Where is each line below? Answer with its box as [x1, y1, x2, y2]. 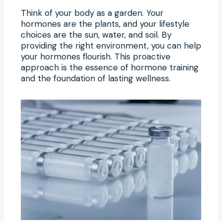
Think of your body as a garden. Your [21, 7, 164, 18]
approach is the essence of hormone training [21, 61, 199, 73]
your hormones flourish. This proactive [21, 51, 170, 62]
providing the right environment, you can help [21, 40, 201, 51]
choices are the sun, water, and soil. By [21, 29, 171, 40]
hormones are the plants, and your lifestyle [21, 18, 189, 29]
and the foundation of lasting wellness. [21, 72, 170, 84]
